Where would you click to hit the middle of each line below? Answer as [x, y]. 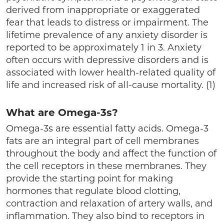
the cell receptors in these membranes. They [106, 166]
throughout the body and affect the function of [111, 153]
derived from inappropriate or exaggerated [103, 10]
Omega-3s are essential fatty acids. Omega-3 [107, 128]
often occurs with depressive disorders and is [107, 60]
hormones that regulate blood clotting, [93, 191]
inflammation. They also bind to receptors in [105, 216]
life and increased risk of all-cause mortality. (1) [111, 85]
